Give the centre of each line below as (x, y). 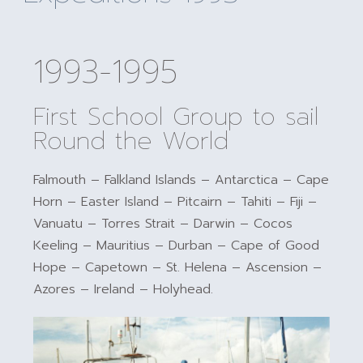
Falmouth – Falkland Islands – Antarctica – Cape (181, 180)
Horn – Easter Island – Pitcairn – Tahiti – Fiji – (175, 202)
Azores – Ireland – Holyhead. (124, 290)
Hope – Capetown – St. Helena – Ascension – (178, 268)
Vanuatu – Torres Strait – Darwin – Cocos (163, 224)
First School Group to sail (176, 117)
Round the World (131, 141)
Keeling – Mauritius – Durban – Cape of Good (177, 246)
